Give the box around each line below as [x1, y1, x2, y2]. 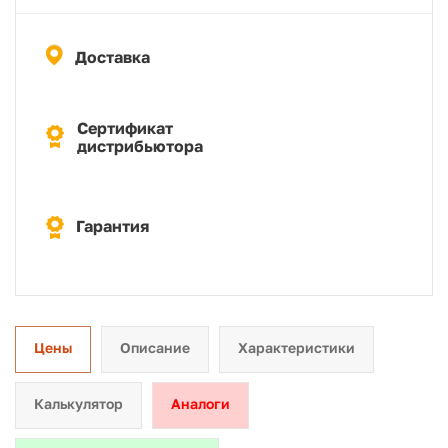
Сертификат [77, 118, 173, 138]
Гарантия [76, 216, 149, 236]
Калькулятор [34, 395, 123, 412]
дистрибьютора [77, 136, 203, 156]
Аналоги [171, 395, 230, 412]
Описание [120, 339, 190, 356]
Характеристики [238, 339, 355, 356]
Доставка [75, 47, 150, 67]
